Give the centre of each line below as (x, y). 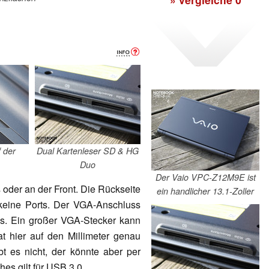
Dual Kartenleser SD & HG (88, 150)
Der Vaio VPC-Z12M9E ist (205, 177)
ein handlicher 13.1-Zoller (205, 191)
